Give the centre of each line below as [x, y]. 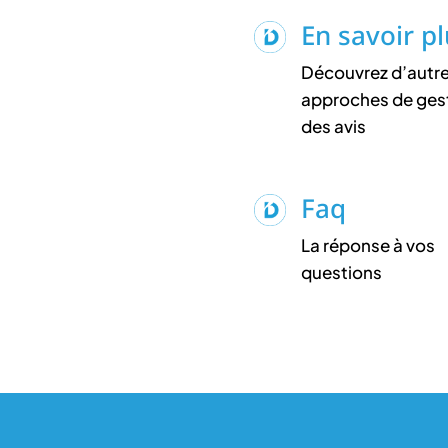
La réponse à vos [367, 244]
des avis [333, 125]
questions [341, 271]
